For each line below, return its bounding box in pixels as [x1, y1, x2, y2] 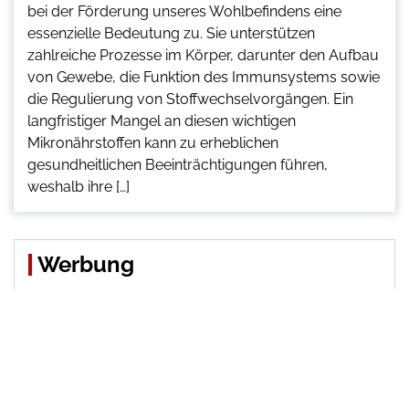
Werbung [37, 250, 134, 278]
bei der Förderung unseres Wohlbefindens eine [27, 2, 341, 20]
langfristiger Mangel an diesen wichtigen [27, 111, 296, 130]
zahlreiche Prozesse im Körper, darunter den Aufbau [27, 46, 379, 64]
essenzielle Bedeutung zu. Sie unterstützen [27, 24, 315, 42]
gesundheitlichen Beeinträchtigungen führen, [27, 155, 328, 173]
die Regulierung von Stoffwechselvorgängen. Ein [27, 89, 353, 108]
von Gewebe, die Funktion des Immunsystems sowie [27, 68, 380, 86]
